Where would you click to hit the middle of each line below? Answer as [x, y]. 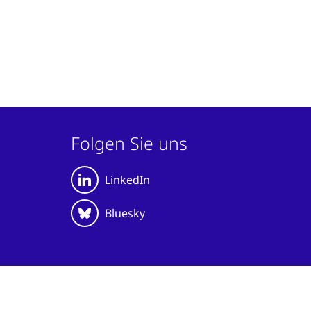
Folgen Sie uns [129, 143]
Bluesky [125, 213]
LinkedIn [127, 180]
